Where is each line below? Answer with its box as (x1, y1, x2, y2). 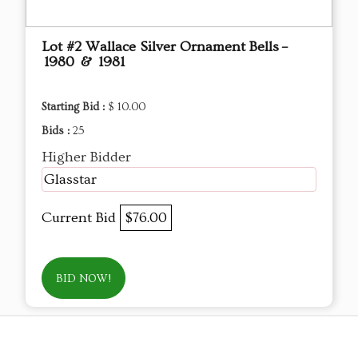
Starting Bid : (42, 101, 108, 114)
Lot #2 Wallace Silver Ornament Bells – (42, 38, 288, 56)
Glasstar (44, 171, 97, 189)
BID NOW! (56, 272, 111, 286)
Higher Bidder (42, 149, 131, 166)
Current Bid (42, 209, 120, 227)
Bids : (42, 125, 73, 138)
